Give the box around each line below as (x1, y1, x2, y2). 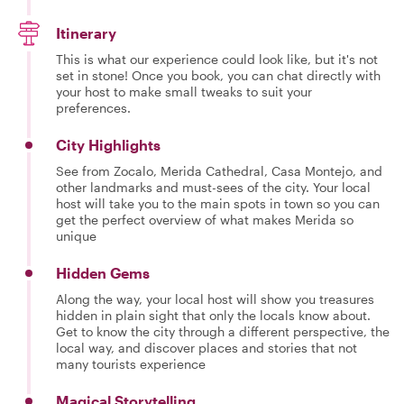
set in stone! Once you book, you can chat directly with (56, 68, 381, 83)
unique (56, 228, 96, 243)
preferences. (56, 100, 131, 115)
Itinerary (56, 24, 116, 41)
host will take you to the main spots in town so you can (56, 196, 380, 211)
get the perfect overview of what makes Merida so (56, 212, 353, 227)
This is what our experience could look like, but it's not (56, 51, 378, 67)
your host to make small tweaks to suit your (56, 84, 312, 99)
